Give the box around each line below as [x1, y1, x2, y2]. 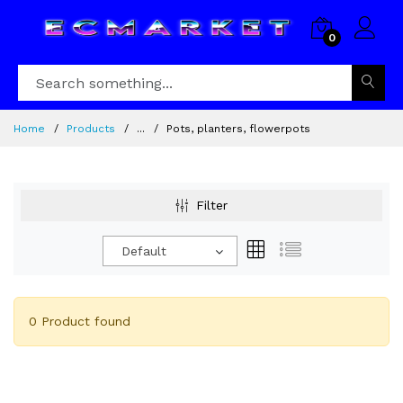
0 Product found [29, 314, 130, 328]
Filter [195, 198, 228, 212]
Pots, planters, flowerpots [166, 122, 310, 135]
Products [67, 122, 115, 135]
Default [121, 244, 166, 258]
